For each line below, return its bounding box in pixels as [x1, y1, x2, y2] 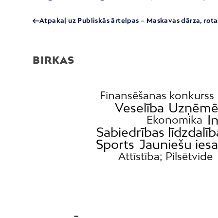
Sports [96, 136, 135, 152]
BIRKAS [33, 54, 74, 66]
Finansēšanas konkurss [100, 89, 215, 102]
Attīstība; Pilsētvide [118, 149, 213, 163]
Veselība [114, 100, 164, 115]
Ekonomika [146, 113, 203, 126]
